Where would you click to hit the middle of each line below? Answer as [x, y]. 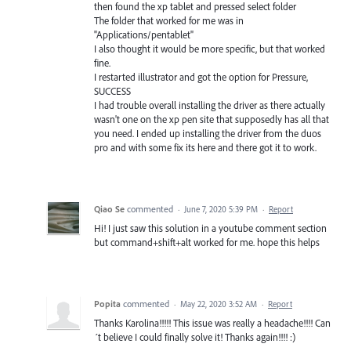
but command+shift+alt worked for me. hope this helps [207, 242]
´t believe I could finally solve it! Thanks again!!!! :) [195, 337]
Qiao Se [109, 208]
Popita [107, 303]
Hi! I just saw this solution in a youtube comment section [210, 228]
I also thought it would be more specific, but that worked [210, 48]
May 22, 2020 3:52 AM [219, 304]
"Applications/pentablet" [144, 34]
